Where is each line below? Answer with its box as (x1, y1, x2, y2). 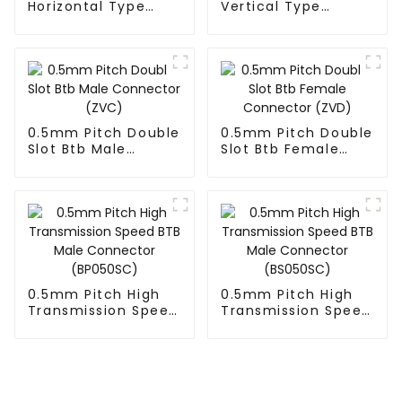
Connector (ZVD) (220, 156, 351, 175)
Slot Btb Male (27, 140, 127, 159)
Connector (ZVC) (27, 156, 159, 175)
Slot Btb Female (220, 140, 340, 159)
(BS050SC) (220, 334, 301, 353)
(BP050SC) (27, 334, 108, 353)
